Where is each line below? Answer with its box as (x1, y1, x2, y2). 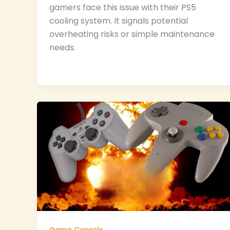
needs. (49, 42, 75, 54)
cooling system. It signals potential (49, 15, 188, 27)
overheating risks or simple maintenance (49, 28, 215, 41)
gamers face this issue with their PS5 (49, 2, 196, 14)
